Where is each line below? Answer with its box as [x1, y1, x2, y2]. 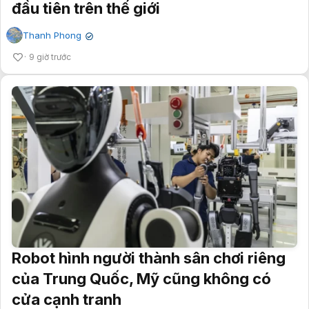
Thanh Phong [23, 30, 81, 41]
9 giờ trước [29, 52, 71, 63]
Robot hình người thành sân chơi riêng [12, 248, 286, 267]
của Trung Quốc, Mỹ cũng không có [12, 269, 271, 288]
